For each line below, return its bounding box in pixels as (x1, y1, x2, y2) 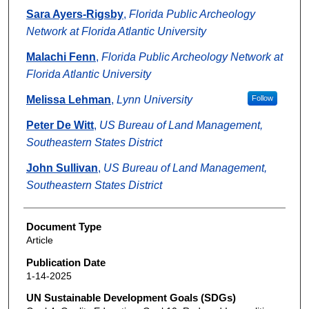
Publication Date (26, 256, 106, 268)
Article (26, 235, 53, 246)
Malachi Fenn (26, 51, 96, 63)
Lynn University (116, 94, 192, 106)
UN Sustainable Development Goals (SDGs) (26, 292, 236, 304)
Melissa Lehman (26, 94, 111, 106)
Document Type (26, 221, 101, 233)
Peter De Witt (26, 119, 94, 132)
